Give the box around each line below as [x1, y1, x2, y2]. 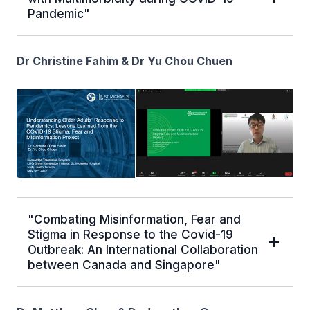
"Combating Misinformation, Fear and [28, 212, 241, 227]
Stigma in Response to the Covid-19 [28, 228, 233, 242]
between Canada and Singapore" [28, 258, 221, 273]
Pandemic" [28, 7, 90, 21]
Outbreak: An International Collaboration [28, 243, 258, 257]
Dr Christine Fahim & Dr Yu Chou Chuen [17, 54, 232, 69]
